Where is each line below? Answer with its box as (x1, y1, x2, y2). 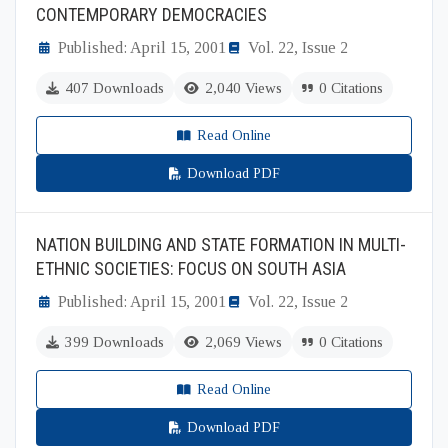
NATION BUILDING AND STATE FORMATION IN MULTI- (36, 234, 406, 255)
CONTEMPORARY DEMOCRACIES (36, 4, 267, 25)
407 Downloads (65, 80, 164, 96)
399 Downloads (65, 334, 164, 350)
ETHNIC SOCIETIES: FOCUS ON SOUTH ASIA (36, 258, 346, 279)
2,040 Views (205, 80, 282, 96)
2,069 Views (205, 334, 282, 350)
